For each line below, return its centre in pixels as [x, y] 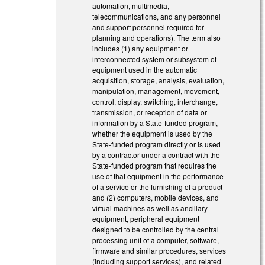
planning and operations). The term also [157, 38]
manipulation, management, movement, [156, 91]
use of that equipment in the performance [158, 176]
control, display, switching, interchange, [155, 102]
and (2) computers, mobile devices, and [156, 198]
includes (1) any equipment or [140, 49]
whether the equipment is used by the [153, 134]
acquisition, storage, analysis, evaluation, [159, 80]
